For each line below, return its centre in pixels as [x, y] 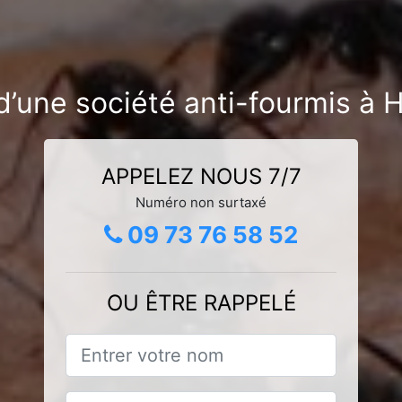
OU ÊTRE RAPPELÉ [201, 302]
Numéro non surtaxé [201, 202]
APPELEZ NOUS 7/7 [201, 176]
